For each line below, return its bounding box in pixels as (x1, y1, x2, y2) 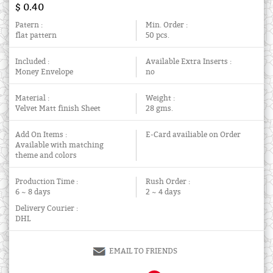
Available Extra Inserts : (146, 57, 232, 66)
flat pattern (15, 31, 57, 40)
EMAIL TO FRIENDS (109, 247, 177, 256)
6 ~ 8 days (15, 188, 51, 197)
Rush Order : (146, 177, 190, 186)
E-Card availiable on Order (146, 130, 241, 140)
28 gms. (146, 104, 173, 113)
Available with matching (15, 141, 104, 150)
